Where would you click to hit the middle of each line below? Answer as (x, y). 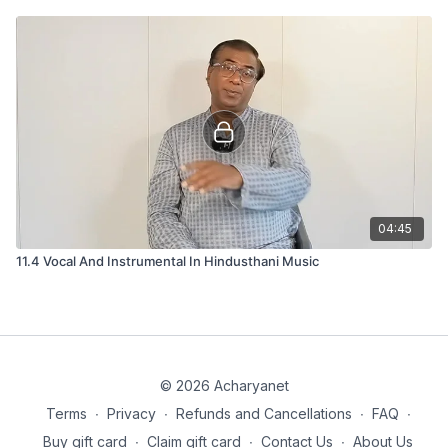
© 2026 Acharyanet (224, 385)
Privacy (131, 413)
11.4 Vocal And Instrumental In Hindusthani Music (167, 260)
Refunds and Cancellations (263, 413)
